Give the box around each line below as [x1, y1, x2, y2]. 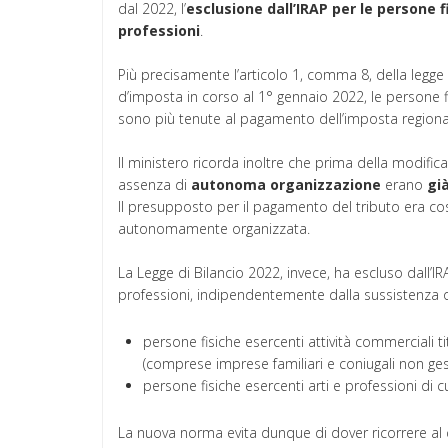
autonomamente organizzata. [118, 219, 310, 239]
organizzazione [270, 175, 381, 195]
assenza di [118, 175, 191, 195]
